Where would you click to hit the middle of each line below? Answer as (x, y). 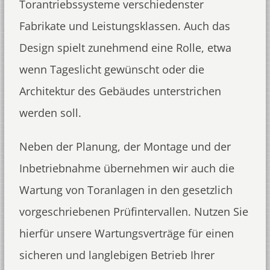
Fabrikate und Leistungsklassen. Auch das (124, 26)
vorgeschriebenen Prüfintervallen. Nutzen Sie (133, 212)
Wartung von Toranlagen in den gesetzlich (126, 190)
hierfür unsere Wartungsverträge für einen (126, 233)
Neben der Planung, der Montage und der (125, 146)
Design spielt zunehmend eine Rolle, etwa (125, 48)
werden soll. (50, 113)
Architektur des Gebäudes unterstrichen (120, 91)
